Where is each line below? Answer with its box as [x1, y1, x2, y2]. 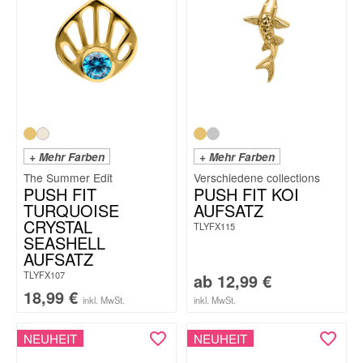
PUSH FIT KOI [194, 182, 299, 206]
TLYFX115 [194, 220, 235, 233]
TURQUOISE [23, 199, 119, 222]
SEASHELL [23, 231, 105, 254]
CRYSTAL [23, 215, 92, 238]
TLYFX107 [23, 268, 65, 281]
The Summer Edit [23, 169, 113, 186]
